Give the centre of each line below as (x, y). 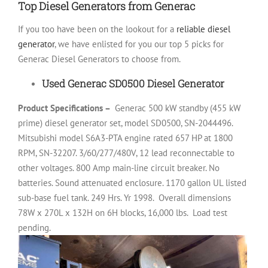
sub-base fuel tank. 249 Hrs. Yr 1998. (87, 198)
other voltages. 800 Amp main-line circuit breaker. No (119, 168)
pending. (34, 228)
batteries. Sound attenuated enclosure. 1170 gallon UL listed (132, 183)
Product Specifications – (65, 108)
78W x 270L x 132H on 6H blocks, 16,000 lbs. (104, 213)
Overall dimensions (195, 198)
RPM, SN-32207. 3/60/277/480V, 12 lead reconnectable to (126, 153)
